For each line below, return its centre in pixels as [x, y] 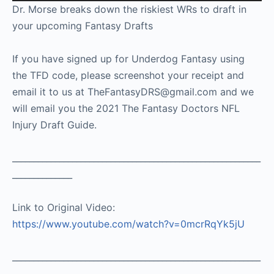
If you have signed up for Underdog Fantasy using [128, 58]
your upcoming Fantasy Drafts [83, 25]
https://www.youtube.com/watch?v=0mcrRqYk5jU [128, 224]
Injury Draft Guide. [54, 124]
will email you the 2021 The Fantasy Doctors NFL [126, 108]
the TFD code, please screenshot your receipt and [128, 75]
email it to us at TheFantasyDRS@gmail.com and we [133, 91]
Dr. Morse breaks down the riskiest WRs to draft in [129, 9]
